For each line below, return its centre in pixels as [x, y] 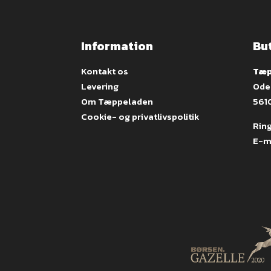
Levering [100, 86]
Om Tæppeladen [117, 101]
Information [117, 46]
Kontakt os [105, 71]
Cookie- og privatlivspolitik [141, 116]
